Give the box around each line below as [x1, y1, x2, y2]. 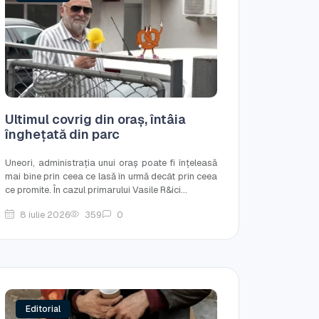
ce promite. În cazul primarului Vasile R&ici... [5, 183, 187, 196]
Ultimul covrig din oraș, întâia [5, 110, 186, 127]
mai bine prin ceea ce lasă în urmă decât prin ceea [5, 169, 217, 182]
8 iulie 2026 [20, 208, 70, 221]
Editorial [26, 303, 61, 315]
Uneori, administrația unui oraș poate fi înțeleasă [5, 156, 217, 169]
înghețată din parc [5, 125, 120, 142]
